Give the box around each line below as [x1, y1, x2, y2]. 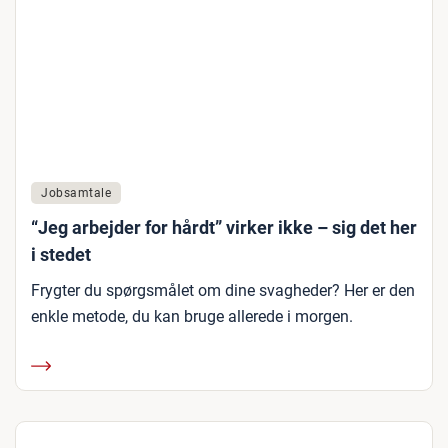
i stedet [31, 244, 91, 265]
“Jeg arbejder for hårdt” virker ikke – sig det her [31, 217, 417, 238]
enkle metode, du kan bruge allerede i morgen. [31, 307, 353, 326]
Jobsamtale [41, 186, 111, 200]
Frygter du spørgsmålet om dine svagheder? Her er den [31, 281, 415, 300]
